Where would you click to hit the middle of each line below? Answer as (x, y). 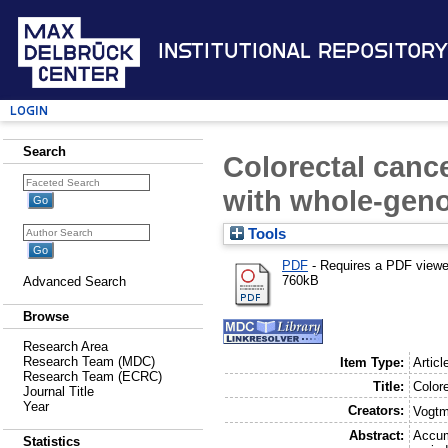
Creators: (375, 411)
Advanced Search (74, 281)
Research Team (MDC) (89, 361)
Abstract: (376, 436)
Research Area (65, 346)
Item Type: (371, 363)
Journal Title (58, 391)
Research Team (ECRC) (92, 376)
